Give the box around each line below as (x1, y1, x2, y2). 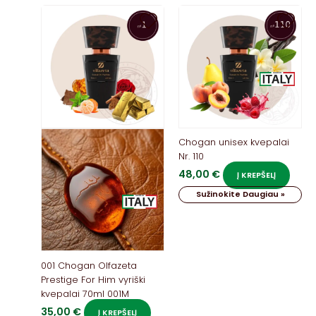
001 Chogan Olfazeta (41, 259, 138, 272)
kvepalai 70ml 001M (41, 287, 130, 300)
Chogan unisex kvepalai (178, 135, 290, 148)
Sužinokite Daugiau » (195, 188, 285, 200)
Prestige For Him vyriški (41, 273, 146, 286)
